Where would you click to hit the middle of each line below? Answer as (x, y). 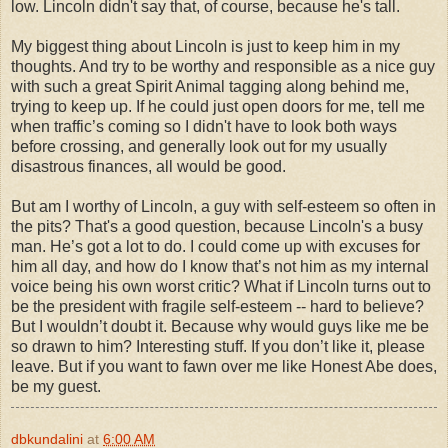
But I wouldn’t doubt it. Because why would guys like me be (220, 326)
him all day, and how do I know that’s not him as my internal (220, 266)
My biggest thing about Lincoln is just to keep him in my (205, 46)
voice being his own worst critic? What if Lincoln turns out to (221, 286)
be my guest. (56, 386)
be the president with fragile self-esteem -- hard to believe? (217, 306)
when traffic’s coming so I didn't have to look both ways (204, 126)
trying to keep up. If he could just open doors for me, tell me (218, 106)
